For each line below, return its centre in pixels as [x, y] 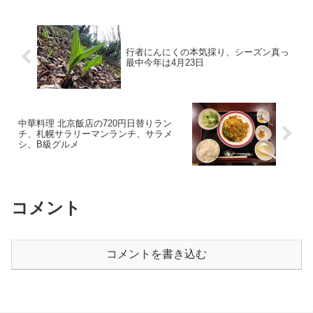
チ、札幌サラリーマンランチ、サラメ [95, 134]
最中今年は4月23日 [165, 62]
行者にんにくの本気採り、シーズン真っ [207, 52]
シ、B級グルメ [49, 145]
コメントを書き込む [156, 254]
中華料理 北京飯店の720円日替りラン [95, 124]
